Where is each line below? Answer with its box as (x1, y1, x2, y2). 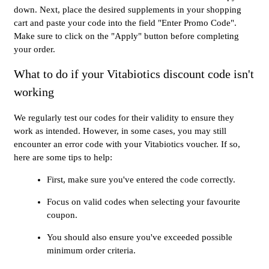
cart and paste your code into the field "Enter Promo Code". (14, 18, 237, 28)
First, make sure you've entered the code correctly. (47, 175, 235, 185)
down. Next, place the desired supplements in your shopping (14, 5, 241, 15)
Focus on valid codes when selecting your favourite (47, 197, 240, 207)
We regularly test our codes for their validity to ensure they (14, 113, 234, 123)
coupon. (47, 210, 77, 220)
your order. (14, 44, 55, 55)
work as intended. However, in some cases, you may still (14, 126, 226, 136)
